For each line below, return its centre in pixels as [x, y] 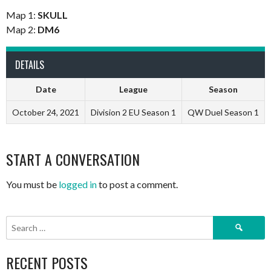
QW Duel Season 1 [223, 113]
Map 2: [22, 30]
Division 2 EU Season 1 [133, 113]
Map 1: [22, 15]
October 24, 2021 [46, 113]
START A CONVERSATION [73, 159]
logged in [78, 184]
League [133, 90]
